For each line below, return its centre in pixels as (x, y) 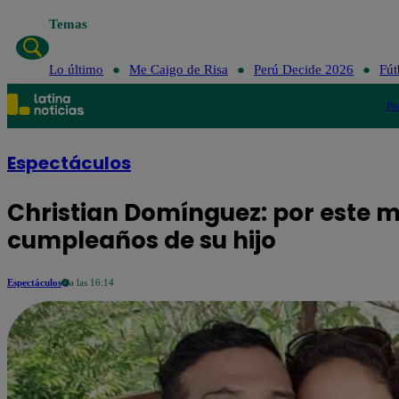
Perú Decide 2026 (303, 69)
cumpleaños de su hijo (142, 240)
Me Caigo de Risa (178, 69)
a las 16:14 (92, 282)
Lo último (76, 69)
